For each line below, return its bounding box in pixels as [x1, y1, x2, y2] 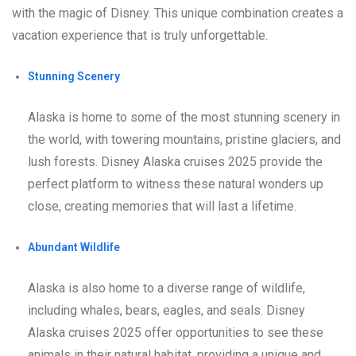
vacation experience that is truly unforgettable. [12, 28, 268, 44]
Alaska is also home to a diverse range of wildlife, [28, 281, 305, 296]
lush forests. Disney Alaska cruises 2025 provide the [28, 154, 323, 170]
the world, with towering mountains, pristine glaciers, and [28, 132, 341, 148]
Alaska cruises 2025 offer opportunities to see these [28, 325, 323, 341]
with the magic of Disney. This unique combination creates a [12, 6, 343, 21]
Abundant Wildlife [28, 241, 120, 254]
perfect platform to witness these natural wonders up [28, 176, 323, 192]
